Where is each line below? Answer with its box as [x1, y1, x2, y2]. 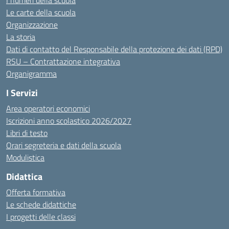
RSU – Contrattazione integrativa [6, 55, 120, 67]
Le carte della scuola [6, 6, 76, 18]
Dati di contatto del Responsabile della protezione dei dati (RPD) [6, 43, 222, 55]
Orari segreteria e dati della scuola [6, 139, 121, 151]
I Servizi [6, 86, 38, 100]
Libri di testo [6, 127, 48, 139]
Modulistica [6, 151, 44, 164]
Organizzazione [6, 18, 58, 31]
